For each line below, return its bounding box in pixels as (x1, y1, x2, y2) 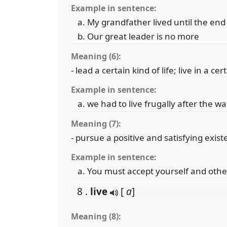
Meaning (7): (71, 118, 121, 129)
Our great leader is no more (87, 30, 199, 42)
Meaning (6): (71, 51, 121, 62)
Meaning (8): (71, 211, 121, 222)
